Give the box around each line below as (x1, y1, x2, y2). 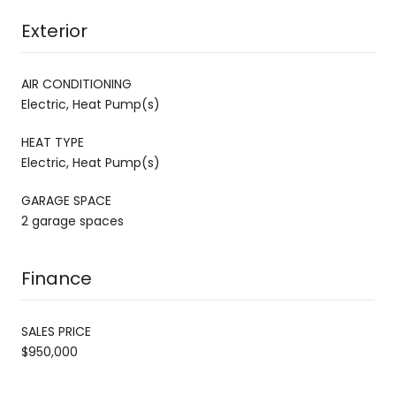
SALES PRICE (21, 322, 91, 340)
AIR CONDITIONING (21, 74, 132, 93)
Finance (21, 265, 92, 291)
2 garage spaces (21, 211, 124, 230)
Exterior (21, 18, 88, 43)
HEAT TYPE (21, 133, 84, 151)
